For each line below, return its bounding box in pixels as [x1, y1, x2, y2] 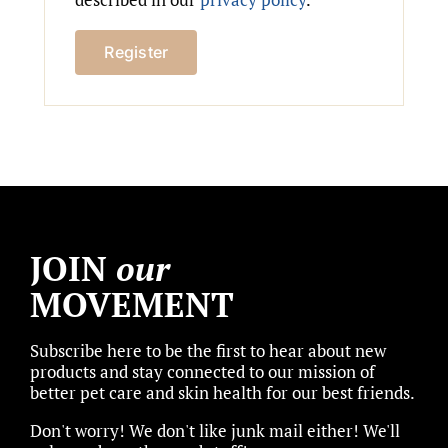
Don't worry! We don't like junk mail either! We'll [30, 419, 400, 443]
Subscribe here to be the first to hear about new [30, 339, 386, 363]
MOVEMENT [30, 282, 234, 328]
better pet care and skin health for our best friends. [30, 381, 415, 405]
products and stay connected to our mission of [30, 360, 375, 384]
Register [104, 42, 169, 63]
